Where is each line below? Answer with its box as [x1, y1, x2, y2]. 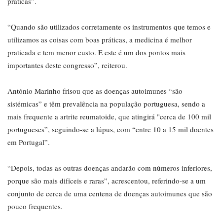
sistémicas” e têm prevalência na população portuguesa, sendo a [7, 99, 205, 109]
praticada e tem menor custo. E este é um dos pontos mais [7, 47, 185, 58]
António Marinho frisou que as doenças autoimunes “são [7, 86, 183, 96]
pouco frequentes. [7, 201, 63, 212]
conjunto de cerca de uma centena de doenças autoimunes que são [7, 188, 212, 199]
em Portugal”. [7, 137, 50, 147]
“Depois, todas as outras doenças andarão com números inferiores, [7, 163, 212, 173]
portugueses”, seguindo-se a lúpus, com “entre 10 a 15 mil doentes [7, 124, 214, 135]
